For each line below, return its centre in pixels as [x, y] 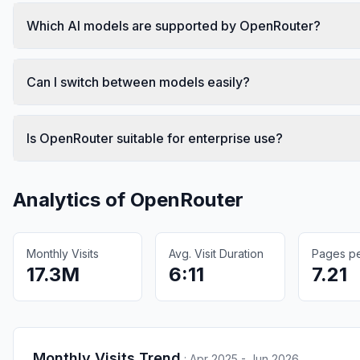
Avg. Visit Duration [217, 253]
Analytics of [72, 199]
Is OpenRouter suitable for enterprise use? [155, 138]
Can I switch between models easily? [138, 82]
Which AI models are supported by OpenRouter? [174, 25]
